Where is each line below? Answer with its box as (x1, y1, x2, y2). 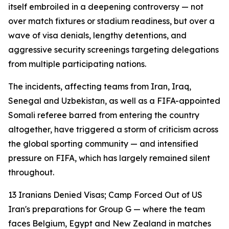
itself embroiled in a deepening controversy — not (8, 2, 203, 12)
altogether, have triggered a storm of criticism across (8, 124, 218, 134)
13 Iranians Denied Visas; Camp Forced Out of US (8, 190, 202, 200)
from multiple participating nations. (8, 59, 146, 69)
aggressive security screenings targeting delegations (8, 44, 219, 55)
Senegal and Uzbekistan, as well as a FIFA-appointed (8, 96, 220, 106)
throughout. (8, 167, 54, 177)
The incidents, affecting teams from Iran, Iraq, (8, 81, 191, 91)
